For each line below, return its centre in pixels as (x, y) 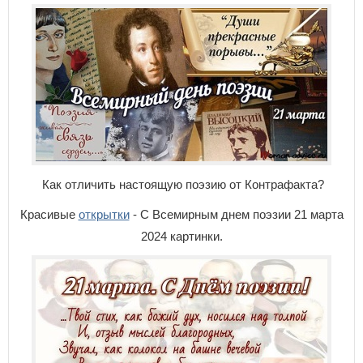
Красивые (49, 214)
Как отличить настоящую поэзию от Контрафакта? (181, 184)
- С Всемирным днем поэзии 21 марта (236, 214)
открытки (104, 214)
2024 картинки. (181, 236)
